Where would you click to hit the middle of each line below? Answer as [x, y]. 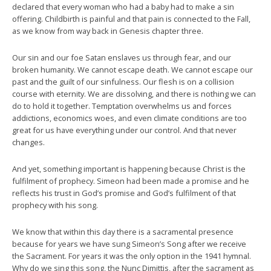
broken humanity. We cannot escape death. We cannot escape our [132, 69]
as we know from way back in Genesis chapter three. [108, 31]
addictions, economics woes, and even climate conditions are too [129, 118]
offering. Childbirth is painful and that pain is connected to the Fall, [131, 18]
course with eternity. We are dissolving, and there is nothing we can [134, 93]
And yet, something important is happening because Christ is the [129, 168]
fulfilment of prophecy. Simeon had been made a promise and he [131, 181]
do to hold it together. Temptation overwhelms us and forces [122, 106]
